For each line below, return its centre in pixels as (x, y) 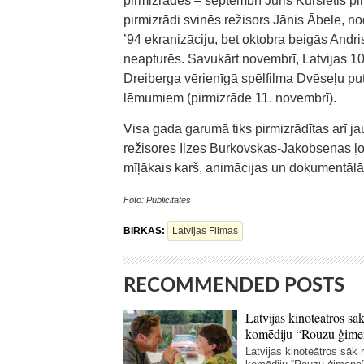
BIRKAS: (145, 231)
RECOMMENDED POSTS (234, 286)
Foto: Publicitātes (157, 200)
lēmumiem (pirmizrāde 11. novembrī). (230, 98)
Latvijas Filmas (205, 231)
